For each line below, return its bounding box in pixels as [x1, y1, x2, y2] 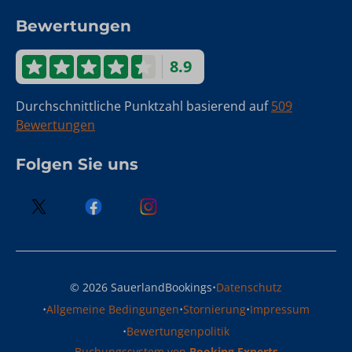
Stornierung [183, 302, 246, 317]
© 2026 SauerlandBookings [70, 280, 212, 295]
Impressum [250, 302, 310, 317]
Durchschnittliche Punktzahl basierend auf [16, 97, 271, 115]
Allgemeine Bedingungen [46, 302, 179, 317]
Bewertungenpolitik [126, 324, 229, 339]
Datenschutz [216, 280, 282, 295]
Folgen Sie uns [16, 155, 138, 174]
